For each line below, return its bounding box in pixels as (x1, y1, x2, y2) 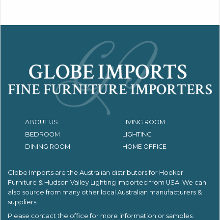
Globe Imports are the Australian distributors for (8, 168, 159, 176)
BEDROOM (25, 130, 60, 138)
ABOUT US (25, 118, 58, 126)
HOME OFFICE (122, 142, 166, 150)
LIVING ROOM (122, 118, 165, 126)
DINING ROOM (25, 142, 70, 150)
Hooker (159, 168, 183, 176)
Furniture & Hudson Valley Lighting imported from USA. (8, 178, 181, 186)
